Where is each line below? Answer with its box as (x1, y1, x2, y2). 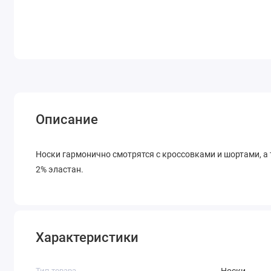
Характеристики (36, 230, 139, 246)
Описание (36, 111, 99, 127)
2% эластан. (36, 165, 84, 175)
